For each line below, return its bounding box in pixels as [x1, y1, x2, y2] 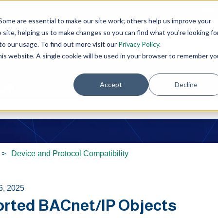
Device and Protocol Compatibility [11, 149, 128, 158]
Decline [174, 80, 198, 89]
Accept [100, 80, 123, 89]
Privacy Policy [118, 39, 159, 48]
